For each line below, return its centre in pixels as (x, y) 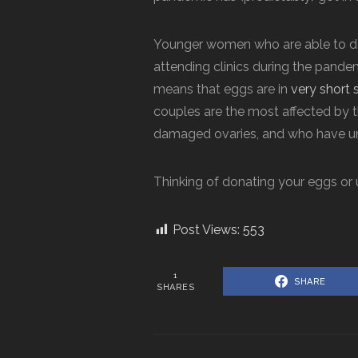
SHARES (176, 287)
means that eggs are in (222, 89)
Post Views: (206, 230)
